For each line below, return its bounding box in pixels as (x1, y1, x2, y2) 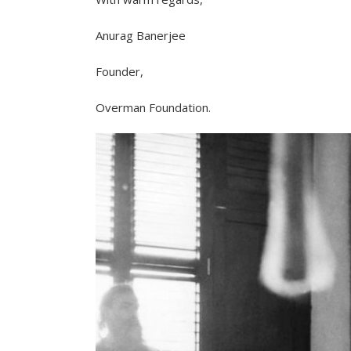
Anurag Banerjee (96, 27, 186, 43)
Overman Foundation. (96, 100, 211, 115)
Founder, (96, 63, 143, 79)
